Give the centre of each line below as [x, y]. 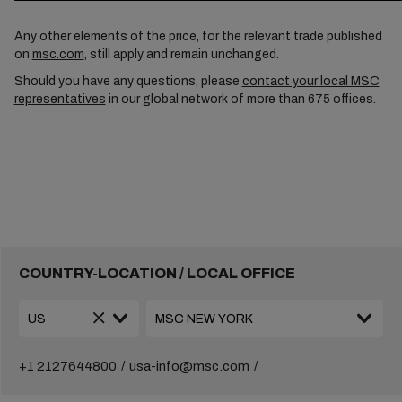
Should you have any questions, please [128, 81]
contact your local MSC [310, 81]
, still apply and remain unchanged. [181, 54]
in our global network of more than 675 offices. [240, 99]
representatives [60, 99]
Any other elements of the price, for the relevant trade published [198, 36]
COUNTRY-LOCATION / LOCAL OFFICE [157, 273]
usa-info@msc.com [189, 366]
